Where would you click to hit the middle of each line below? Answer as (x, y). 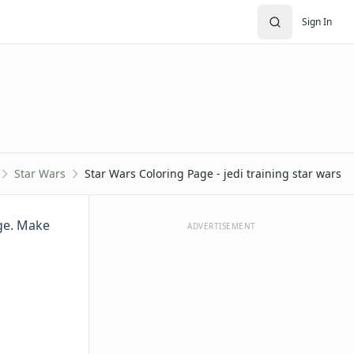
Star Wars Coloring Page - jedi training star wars (213, 173)
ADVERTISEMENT (222, 226)
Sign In (317, 21)
